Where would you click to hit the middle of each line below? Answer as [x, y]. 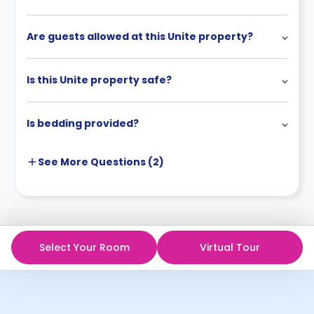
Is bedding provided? [83, 123]
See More [63, 162]
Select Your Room [84, 247]
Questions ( [121, 162]
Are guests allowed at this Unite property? [140, 36]
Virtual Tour [230, 247]
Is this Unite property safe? [99, 80]
